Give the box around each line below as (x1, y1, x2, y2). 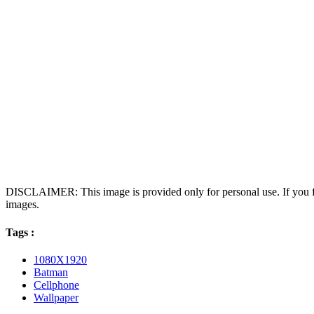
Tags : (6, 226, 34, 238)
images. (6, 198, 39, 211)
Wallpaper (34, 291, 78, 303)
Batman (34, 266, 68, 278)
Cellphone (34, 278, 79, 291)
